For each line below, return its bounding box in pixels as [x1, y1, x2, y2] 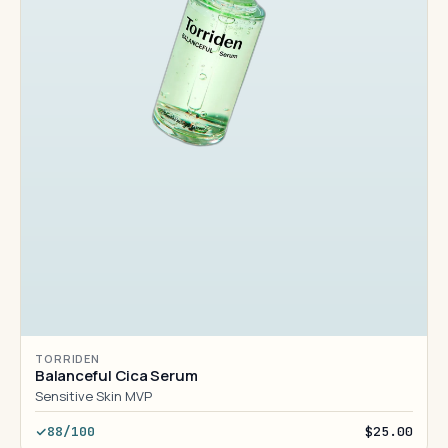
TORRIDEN [35, 351, 101, 366]
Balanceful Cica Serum [35, 365, 198, 386]
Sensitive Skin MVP [35, 387, 152, 405]
